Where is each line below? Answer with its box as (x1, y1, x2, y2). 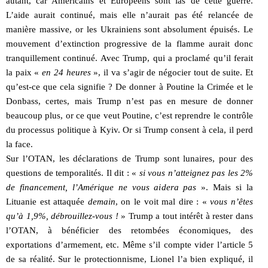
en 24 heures (42, 67, 91, 77)
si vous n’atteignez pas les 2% (139, 167, 253, 178)
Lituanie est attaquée (6, 196, 88, 206)
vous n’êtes (210, 196, 254, 206)
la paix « (6, 67, 42, 77)
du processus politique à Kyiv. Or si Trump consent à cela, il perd (6, 124, 253, 135)
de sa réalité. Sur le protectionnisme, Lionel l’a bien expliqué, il (6, 254, 253, 264)
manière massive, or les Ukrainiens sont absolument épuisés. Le (6, 24, 253, 34)
